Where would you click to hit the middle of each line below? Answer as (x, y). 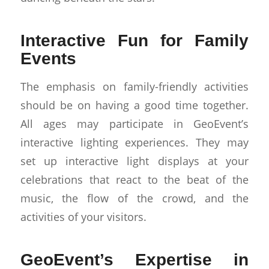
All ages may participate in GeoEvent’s (134, 124)
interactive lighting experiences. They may (134, 142)
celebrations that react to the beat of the (134, 180)
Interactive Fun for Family (134, 40)
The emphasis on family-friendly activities (134, 86)
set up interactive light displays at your (134, 161)
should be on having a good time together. (134, 105)
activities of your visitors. (83, 217)
